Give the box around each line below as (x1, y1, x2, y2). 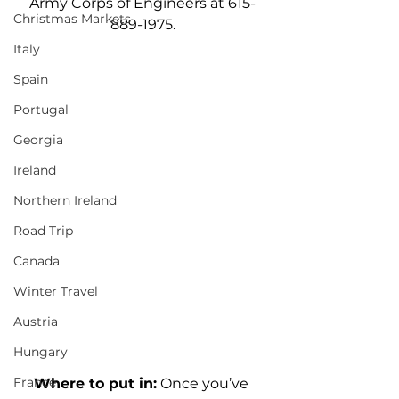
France (13, 374, 56, 390)
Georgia (13, 132, 63, 148)
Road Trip (13, 223, 73, 239)
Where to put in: (33, 374, 157, 392)
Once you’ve (156, 374, 252, 392)
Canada (13, 253, 60, 269)
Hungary (13, 344, 68, 360)
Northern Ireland (13, 192, 117, 208)
